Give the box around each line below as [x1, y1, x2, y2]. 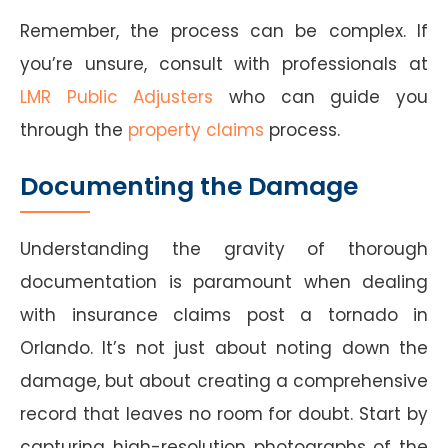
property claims [128, 117, 264, 142]
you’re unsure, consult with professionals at [20, 51, 428, 76]
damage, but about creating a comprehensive [20, 368, 428, 393]
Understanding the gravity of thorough [20, 236, 428, 261]
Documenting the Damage [20, 168, 358, 204]
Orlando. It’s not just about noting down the [20, 335, 428, 360]
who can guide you [213, 84, 429, 109]
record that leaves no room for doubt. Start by [20, 401, 428, 426]
